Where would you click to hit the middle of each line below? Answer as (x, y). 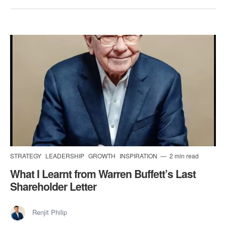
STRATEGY (26, 155)
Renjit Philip (50, 212)
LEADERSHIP (66, 155)
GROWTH (103, 155)
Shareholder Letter (53, 186)
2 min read (183, 155)
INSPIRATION (139, 155)
